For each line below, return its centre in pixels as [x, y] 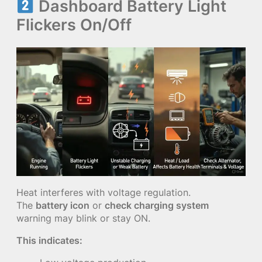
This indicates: [49, 240]
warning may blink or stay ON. [83, 218]
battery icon [63, 205]
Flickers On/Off [74, 24]
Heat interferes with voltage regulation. [104, 192]
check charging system [157, 205]
